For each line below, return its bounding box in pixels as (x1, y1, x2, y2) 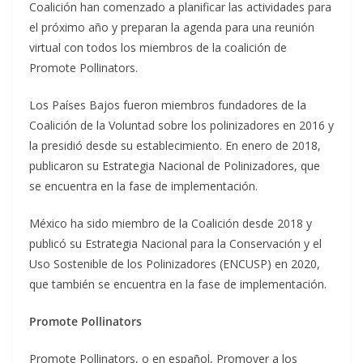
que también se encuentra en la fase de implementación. (29, 276, 327, 293)
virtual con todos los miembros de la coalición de (29, 40, 287, 56)
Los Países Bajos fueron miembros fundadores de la (29, 97, 306, 113)
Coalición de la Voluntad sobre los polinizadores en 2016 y (29, 117, 334, 134)
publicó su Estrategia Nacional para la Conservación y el (29, 236, 322, 252)
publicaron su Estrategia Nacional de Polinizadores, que (29, 158, 320, 174)
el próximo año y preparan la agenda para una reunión (29, 19, 314, 36)
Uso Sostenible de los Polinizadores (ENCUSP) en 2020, (29, 256, 320, 272)
